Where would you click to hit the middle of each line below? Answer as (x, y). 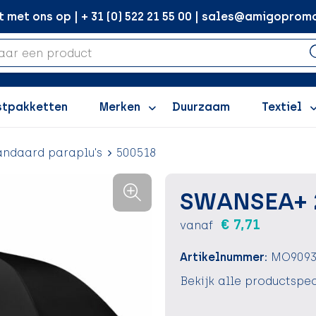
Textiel (281, 107)
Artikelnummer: (223, 257)
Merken (120, 107)
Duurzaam (201, 107)
